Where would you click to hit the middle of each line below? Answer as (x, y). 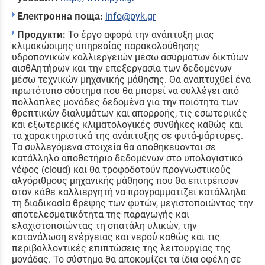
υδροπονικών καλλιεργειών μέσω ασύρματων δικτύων (130, 57)
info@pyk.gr (130, 17)
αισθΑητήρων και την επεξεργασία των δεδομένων (122, 69)
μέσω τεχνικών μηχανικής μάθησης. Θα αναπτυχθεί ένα (131, 80)
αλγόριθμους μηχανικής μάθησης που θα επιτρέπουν (125, 181)
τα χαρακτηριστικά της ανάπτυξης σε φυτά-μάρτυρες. (127, 136)
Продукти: (41, 35)
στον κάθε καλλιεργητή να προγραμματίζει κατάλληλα (129, 192)
